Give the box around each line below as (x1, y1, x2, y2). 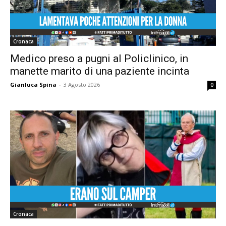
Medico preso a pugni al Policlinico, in (10, 52, 188, 65)
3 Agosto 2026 (64, 81, 100, 89)
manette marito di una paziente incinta (10, 65, 189, 78)
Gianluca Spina (10, 81, 56, 89)
